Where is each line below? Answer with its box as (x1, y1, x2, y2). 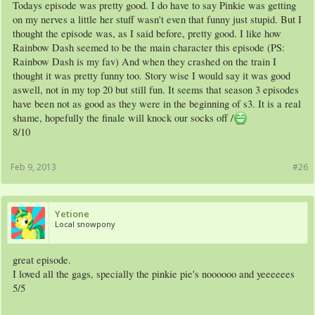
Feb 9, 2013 (11, 161, 56, 174)
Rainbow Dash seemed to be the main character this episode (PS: (13, 41, 285, 55)
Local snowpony (55, 219, 115, 230)
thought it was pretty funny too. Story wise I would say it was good (13, 69, 290, 83)
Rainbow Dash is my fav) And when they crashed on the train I (13, 55, 276, 69)
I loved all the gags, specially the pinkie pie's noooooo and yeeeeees (13, 267, 295, 281)
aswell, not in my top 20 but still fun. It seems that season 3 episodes (13, 83, 299, 97)
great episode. (13, 253, 71, 267)
